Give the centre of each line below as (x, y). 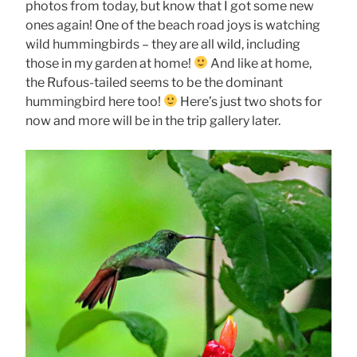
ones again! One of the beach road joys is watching (173, 25)
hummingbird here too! (94, 101)
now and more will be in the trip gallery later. (153, 120)
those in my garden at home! (110, 63)
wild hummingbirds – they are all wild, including (163, 44)
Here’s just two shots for (250, 101)
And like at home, (260, 63)
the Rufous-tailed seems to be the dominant (154, 82)
